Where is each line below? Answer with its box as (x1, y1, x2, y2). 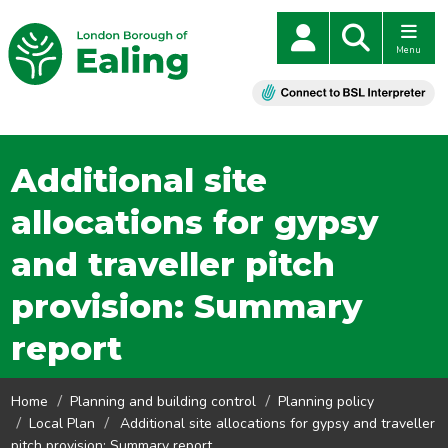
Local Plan (29, 414, 96, 433)
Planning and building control (70, 392, 257, 411)
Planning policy (278, 392, 375, 411)
